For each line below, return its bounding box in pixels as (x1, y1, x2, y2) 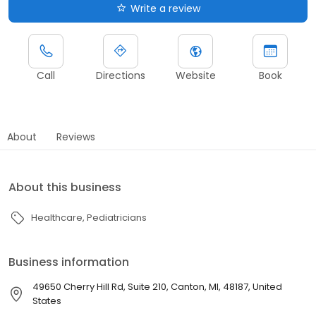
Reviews (56, 130, 95, 145)
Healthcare (31, 211, 83, 225)
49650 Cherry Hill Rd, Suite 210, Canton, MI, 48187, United (32, 280, 283, 294)
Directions (96, 68, 145, 83)
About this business (8, 179, 121, 196)
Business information (8, 254, 129, 271)
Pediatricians (87, 211, 147, 225)
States (32, 294, 62, 308)
